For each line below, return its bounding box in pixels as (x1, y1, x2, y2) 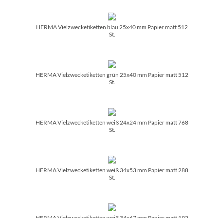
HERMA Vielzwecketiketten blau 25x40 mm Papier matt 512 (36, 23, 188, 31)
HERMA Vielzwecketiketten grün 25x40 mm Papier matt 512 (36, 71, 188, 78)
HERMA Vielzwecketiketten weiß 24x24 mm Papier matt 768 (36, 118, 188, 126)
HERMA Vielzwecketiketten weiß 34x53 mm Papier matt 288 (36, 166, 188, 174)
